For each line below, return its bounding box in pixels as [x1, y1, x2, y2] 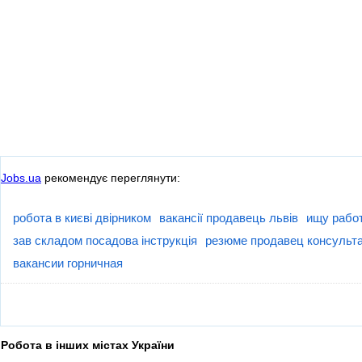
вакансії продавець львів [159, 210, 298, 225]
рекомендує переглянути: [41, 171, 180, 185]
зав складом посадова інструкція [13, 233, 197, 247]
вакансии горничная [13, 255, 123, 270]
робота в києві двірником [13, 210, 151, 225]
